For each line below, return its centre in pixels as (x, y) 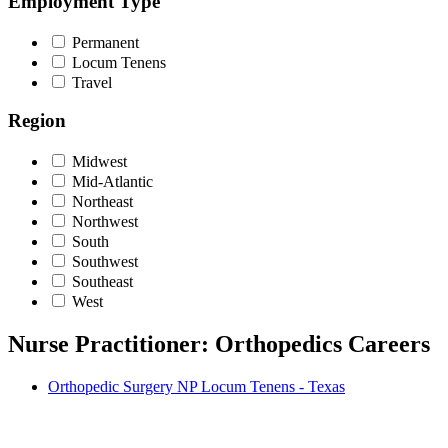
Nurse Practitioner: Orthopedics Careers (219, 344)
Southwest (105, 262)
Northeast (102, 202)
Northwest (105, 222)
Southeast (102, 282)
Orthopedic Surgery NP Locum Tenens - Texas (196, 386)
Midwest (99, 162)
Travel (92, 82)
